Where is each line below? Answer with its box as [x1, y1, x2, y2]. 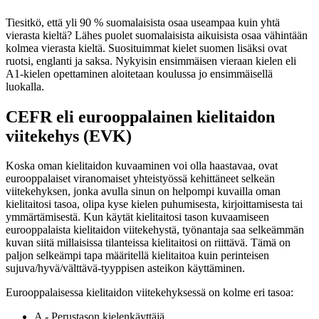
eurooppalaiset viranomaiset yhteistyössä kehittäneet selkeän [6, 172, 275, 185]
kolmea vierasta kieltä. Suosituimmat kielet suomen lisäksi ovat [6, 41, 287, 54]
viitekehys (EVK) [6, 126, 132, 145]
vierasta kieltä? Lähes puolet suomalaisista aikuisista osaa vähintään [6, 28, 308, 41]
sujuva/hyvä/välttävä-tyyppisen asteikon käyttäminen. [6, 262, 248, 275]
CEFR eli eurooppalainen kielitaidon [6, 107, 275, 126]
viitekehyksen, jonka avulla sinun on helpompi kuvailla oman [6, 185, 281, 198]
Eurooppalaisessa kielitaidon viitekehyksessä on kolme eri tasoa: [6, 286, 293, 299]
